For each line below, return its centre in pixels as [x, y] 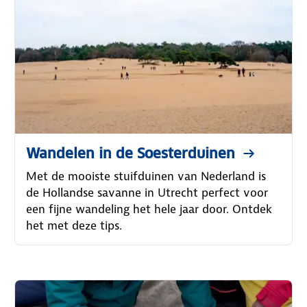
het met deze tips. [74, 226]
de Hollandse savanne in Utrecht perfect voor [147, 193]
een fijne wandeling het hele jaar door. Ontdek [149, 209]
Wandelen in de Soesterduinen [131, 154]
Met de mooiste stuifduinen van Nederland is [146, 176]
